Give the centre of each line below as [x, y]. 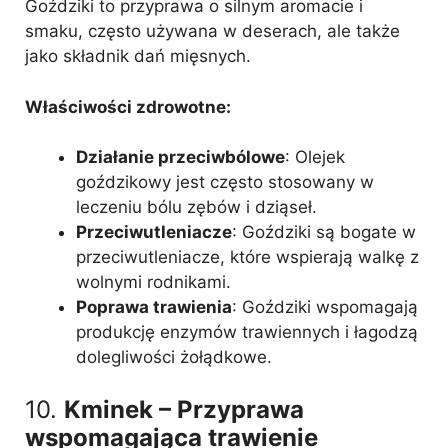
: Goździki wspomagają [325, 307]
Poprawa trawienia [154, 307]
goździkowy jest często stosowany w [225, 182]
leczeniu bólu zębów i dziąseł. [196, 207]
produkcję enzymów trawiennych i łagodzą [247, 332]
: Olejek [315, 157]
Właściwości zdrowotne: [128, 106]
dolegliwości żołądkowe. [174, 357]
